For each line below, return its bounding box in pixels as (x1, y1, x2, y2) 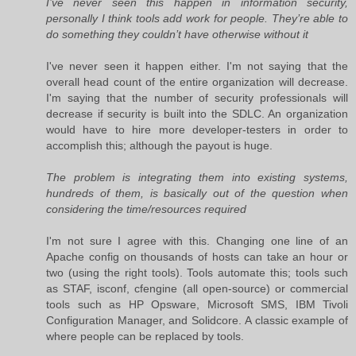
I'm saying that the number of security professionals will (46, 91, 348, 104)
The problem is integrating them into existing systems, (46, 170, 348, 184)
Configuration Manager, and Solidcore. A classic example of (46, 313, 348, 327)
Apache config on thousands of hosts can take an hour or (46, 250, 348, 263)
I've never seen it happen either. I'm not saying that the (46, 59, 348, 72)
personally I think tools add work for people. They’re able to (46, 11, 348, 25)
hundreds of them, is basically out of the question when (46, 186, 348, 199)
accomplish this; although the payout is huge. (46, 138, 273, 152)
